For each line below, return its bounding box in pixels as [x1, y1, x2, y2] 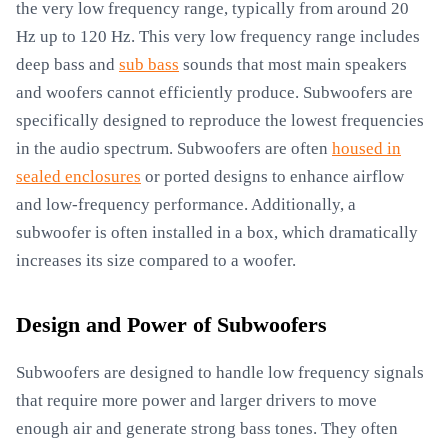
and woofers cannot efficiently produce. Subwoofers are [16, 83, 413, 102]
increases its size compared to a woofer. [16, 251, 296, 270]
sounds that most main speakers [179, 55, 407, 74]
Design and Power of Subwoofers [16, 313, 327, 337]
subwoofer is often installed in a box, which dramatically [16, 223, 418, 242]
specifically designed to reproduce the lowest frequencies [16, 111, 424, 130]
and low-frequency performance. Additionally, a [16, 195, 356, 214]
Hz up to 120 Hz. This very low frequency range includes [16, 27, 420, 46]
